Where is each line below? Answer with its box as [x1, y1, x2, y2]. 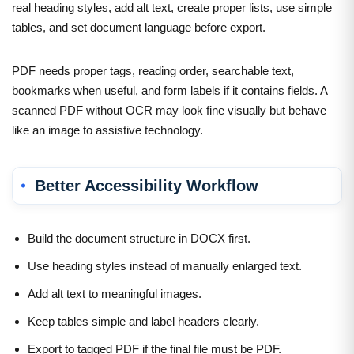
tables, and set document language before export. [12, 20, 265, 34]
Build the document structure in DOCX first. [28, 231, 250, 245]
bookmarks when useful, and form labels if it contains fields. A [12, 83, 327, 97]
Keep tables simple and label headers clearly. [28, 314, 259, 328]
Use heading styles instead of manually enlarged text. [28, 258, 302, 273]
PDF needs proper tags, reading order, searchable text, [12, 63, 294, 77]
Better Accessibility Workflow [35, 176, 258, 194]
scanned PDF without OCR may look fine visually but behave [12, 103, 326, 117]
